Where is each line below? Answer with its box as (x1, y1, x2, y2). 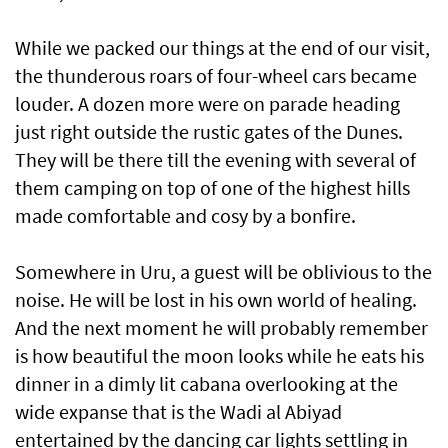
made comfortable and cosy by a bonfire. (15, 203, 356, 229)
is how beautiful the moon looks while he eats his (15, 343, 424, 369)
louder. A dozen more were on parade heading (15, 91, 400, 117)
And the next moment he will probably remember (15, 315, 428, 341)
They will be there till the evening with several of (15, 147, 416, 173)
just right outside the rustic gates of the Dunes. (15, 119, 403, 145)
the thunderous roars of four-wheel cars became (15, 63, 417, 89)
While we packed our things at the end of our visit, (15, 35, 430, 61)
